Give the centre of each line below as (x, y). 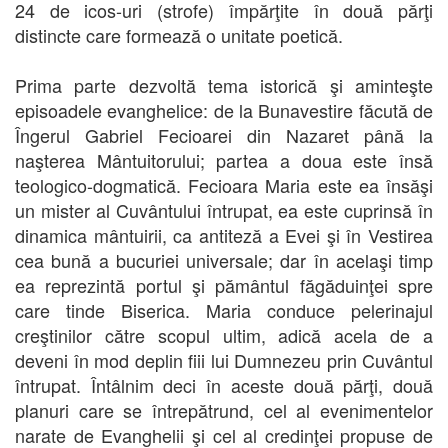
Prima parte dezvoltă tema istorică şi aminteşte (224, 84)
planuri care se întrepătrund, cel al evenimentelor (224, 409)
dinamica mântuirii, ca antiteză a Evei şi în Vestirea (224, 234)
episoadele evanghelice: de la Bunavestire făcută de (224, 109)
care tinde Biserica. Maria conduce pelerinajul (224, 309)
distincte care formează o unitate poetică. (179, 34)
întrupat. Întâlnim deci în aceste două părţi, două (224, 384)
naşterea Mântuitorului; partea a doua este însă (224, 159)
